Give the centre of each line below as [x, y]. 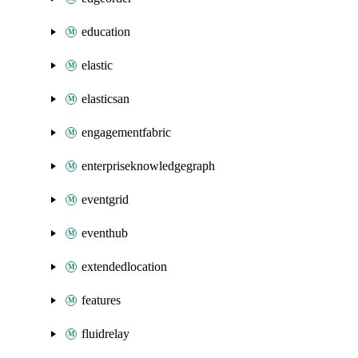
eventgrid [105, 199]
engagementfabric [126, 132]
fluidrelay [105, 334]
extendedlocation [124, 267]
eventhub [105, 233]
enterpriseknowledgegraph [148, 166]
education [106, 32]
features [101, 300]
